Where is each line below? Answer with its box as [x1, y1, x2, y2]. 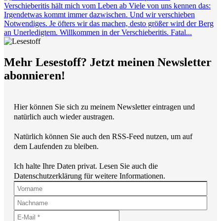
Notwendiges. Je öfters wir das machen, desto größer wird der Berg [4, 19, 214, 28]
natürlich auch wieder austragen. [14, 112, 114, 121]
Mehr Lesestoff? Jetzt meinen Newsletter [4, 55, 212, 69]
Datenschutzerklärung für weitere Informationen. [14, 171, 165, 180]
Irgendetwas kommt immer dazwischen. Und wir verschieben [4, 10, 195, 19]
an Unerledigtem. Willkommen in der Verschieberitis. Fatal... [4, 28, 192, 37]
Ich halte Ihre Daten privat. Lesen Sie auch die [14, 161, 158, 170]
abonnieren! [4, 69, 65, 82]
